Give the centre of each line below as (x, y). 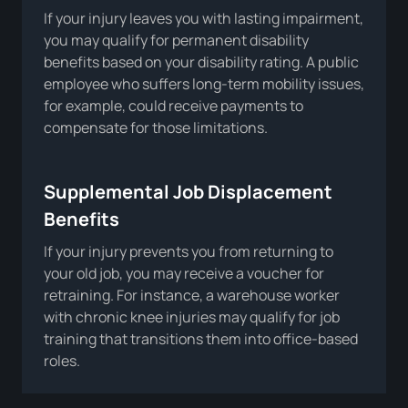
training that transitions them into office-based (201, 338)
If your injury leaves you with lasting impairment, (204, 18)
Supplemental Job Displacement (188, 191)
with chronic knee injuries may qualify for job (192, 316)
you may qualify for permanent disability (176, 40)
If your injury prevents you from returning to (189, 251)
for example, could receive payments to (173, 105)
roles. (62, 360)
